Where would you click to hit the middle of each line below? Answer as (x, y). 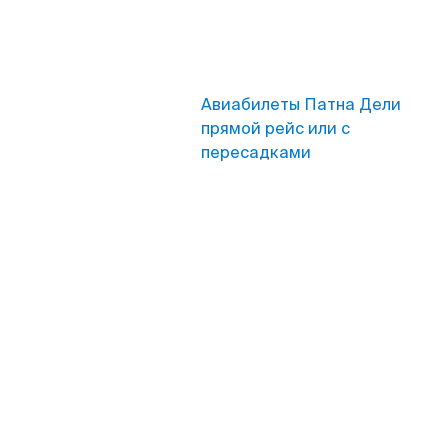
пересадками (256, 152)
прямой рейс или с (275, 128)
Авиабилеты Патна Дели (301, 104)
